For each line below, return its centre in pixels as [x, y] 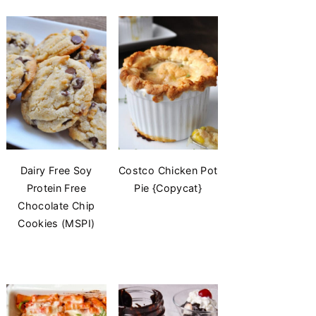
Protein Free [56, 188]
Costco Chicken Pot [168, 171]
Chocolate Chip [56, 206]
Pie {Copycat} [168, 188]
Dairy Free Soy [56, 171]
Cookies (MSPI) [56, 224]
